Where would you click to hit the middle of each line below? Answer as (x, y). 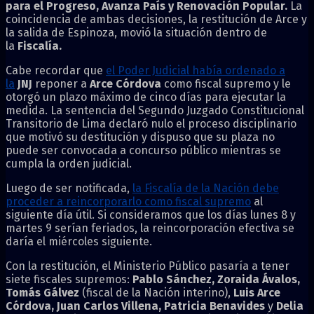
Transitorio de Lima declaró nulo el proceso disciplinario (151, 123)
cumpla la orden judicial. (69, 163)
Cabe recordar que (56, 70)
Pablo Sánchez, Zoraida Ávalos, (216, 279)
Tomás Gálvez (42, 292)
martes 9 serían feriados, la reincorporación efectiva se (150, 228)
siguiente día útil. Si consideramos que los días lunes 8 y (151, 214)
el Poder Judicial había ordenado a (196, 70)
